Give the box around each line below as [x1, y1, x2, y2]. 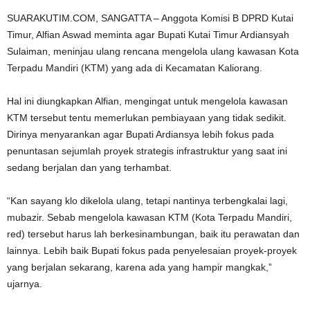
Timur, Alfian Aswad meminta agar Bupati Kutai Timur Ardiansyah [7, 29, 289, 40]
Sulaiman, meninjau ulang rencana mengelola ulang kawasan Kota [7, 46, 299, 57]
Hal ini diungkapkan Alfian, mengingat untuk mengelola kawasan [7, 95, 288, 107]
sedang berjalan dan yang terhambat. [7, 162, 172, 173]
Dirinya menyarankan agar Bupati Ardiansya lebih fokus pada [7, 129, 274, 140]
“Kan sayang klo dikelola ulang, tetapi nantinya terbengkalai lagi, [7, 195, 288, 206]
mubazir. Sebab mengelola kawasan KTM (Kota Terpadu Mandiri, [7, 212, 292, 223]
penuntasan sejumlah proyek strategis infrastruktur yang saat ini [7, 145, 287, 156]
